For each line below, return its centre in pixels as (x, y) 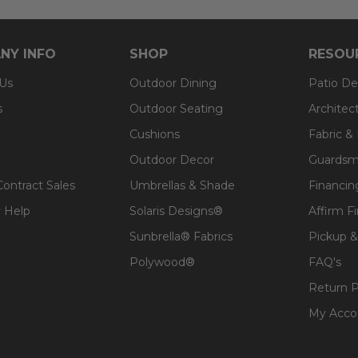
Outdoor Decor (172, 159)
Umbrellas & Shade (182, 185)
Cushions (155, 134)
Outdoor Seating (176, 108)
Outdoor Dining (173, 83)
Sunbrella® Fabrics (181, 236)
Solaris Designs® (176, 211)
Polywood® (162, 262)
